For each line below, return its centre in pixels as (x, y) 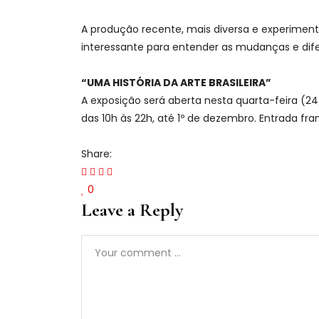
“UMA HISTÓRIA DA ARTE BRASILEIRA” (176, 83)
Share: (96, 154)
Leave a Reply (132, 210)
